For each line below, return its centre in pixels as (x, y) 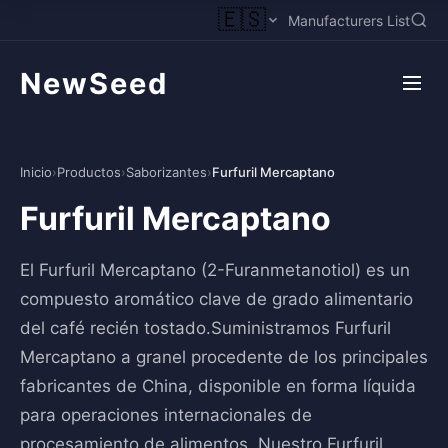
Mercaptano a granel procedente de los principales (224, 357)
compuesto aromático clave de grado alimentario (216, 299)
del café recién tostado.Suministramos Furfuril (205, 328)
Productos (89, 172)
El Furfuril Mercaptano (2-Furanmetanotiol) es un (215, 270)
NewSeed (94, 83)
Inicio (36, 172)
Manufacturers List (349, 20)
